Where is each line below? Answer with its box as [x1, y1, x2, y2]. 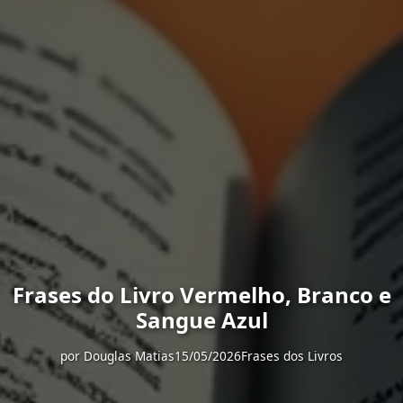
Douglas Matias [84, 347, 175, 365]
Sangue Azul [135, 305, 268, 336]
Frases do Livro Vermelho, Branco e [12, 280, 391, 310]
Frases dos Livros [241, 347, 343, 365]
